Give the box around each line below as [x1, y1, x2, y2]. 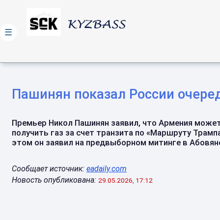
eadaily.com [86, 164, 127, 173]
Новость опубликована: [12, 175, 96, 185]
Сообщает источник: [12, 164, 86, 173]
